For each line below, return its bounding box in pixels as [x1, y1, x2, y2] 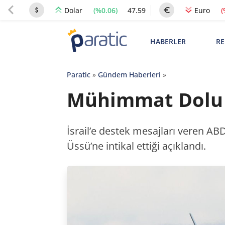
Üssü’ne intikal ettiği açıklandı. [66, 139, 206, 153]
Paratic [66, 70, 90, 79]
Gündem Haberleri [97, 70, 161, 79]
